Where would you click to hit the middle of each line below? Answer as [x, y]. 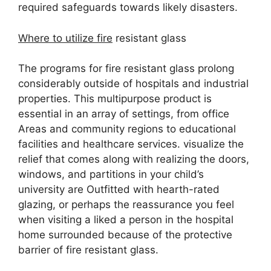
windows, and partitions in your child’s [111, 174]
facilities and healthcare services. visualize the [131, 144]
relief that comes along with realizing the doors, [134, 159]
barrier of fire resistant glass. [88, 250]
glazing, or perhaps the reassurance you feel [126, 204]
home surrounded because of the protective [125, 235]
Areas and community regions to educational [127, 129]
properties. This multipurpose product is [115, 99]
